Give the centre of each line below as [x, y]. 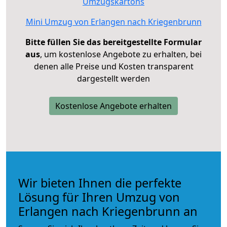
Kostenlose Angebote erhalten [113, 106]
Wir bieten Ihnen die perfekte [100, 183]
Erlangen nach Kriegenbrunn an [108, 211]
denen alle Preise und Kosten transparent [113, 66]
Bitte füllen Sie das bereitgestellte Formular [113, 42]
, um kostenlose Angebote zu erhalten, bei [121, 54]
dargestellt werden [113, 78]
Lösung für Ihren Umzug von [99, 197]
